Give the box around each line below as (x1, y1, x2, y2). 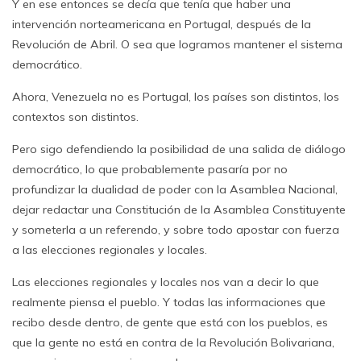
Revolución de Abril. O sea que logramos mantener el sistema (12, 37, 342, 52)
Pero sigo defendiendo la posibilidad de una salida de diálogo (12, 142, 346, 156)
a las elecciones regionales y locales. (12, 243, 207, 257)
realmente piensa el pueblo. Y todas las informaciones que (12, 295, 326, 309)
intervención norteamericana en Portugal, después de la (12, 17, 311, 31)
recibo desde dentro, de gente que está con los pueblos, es (12, 315, 328, 330)
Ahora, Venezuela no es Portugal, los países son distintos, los (12, 89, 339, 104)
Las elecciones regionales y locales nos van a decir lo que (12, 275, 319, 289)
